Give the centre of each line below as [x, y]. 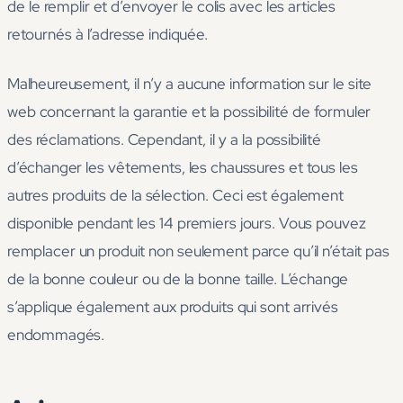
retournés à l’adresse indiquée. [107, 35]
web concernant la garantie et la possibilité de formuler [189, 112]
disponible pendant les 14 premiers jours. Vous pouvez [187, 224]
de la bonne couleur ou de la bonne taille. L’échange [178, 279]
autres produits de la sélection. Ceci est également [175, 196]
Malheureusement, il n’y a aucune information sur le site [190, 84]
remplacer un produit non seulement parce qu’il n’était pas [198, 251]
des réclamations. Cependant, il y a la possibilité [164, 140]
